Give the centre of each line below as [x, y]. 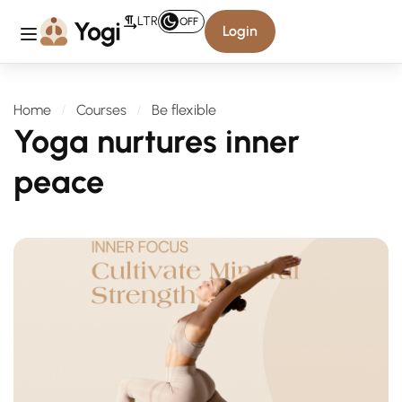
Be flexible [184, 110]
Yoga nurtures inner [157, 141]
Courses [101, 110]
